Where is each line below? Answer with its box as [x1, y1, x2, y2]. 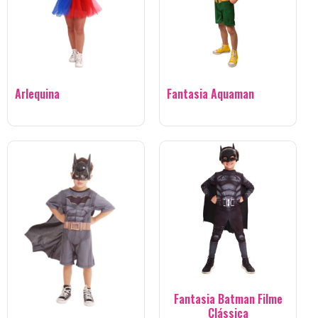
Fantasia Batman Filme [173, 290, 283, 307]
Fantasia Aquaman [167, 84, 254, 102]
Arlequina [15, 84, 60, 102]
